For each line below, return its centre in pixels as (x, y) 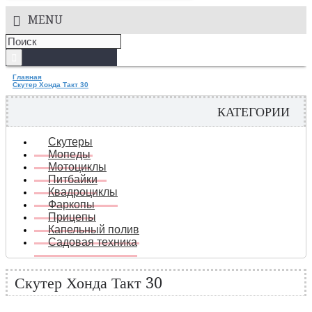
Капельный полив (94, 229)
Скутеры (70, 142)
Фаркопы (71, 204)
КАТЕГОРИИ (253, 112)
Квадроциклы (83, 192)
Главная (27, 77)
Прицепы (72, 217)
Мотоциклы (77, 167)
